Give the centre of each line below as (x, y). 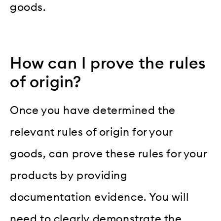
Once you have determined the (93, 110)
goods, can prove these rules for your (109, 154)
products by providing (69, 175)
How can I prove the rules (108, 63)
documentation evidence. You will (99, 197)
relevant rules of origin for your (91, 132)
